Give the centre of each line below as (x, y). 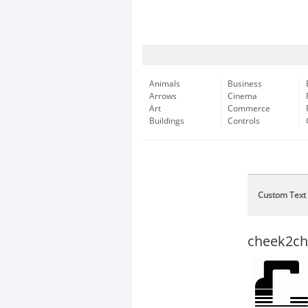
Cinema (242, 96)
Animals (165, 84)
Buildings (167, 121)
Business (245, 84)
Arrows (163, 96)
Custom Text (282, 195)
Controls (244, 121)
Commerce (249, 109)
